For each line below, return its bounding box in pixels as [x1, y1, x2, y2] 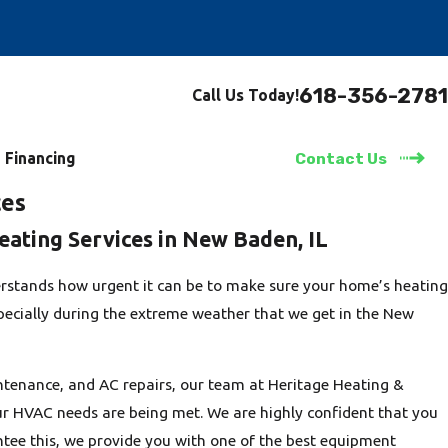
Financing [5, 148, 75, 167]
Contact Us [295, 149, 388, 169]
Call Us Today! [192, 86, 299, 105]
